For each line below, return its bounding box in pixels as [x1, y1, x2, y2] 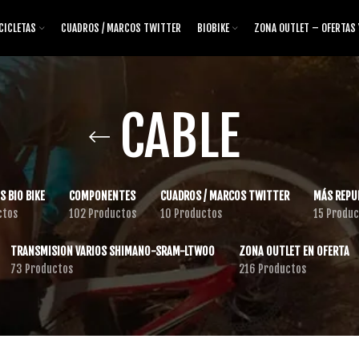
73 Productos [10, 262, 73, 276]
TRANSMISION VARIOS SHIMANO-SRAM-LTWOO [10, 244, 215, 258]
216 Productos [238, 262, 306, 276]
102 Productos [68, 207, 136, 220]
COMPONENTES [68, 189, 135, 203]
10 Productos [159, 207, 222, 220]
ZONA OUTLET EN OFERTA [238, 244, 349, 258]
